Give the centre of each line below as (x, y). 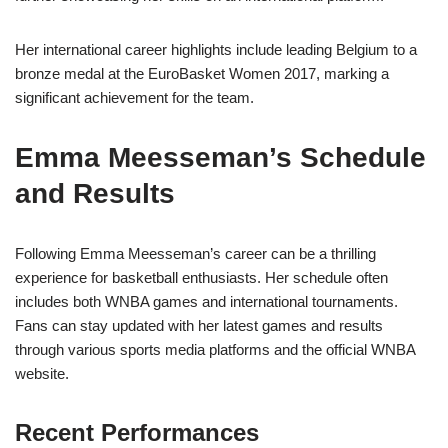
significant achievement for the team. (134, 98)
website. (42, 374)
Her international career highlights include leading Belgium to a (216, 50)
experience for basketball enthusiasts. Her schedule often (201, 278)
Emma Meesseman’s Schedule (220, 158)
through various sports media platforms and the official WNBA (215, 350)
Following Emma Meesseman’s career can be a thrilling (195, 254)
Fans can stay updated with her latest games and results (199, 326)
